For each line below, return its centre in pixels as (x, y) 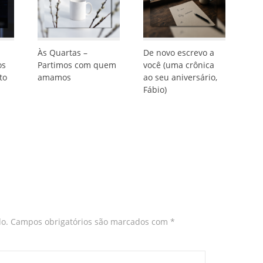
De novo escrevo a (179, 53)
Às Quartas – (63, 53)
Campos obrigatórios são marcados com (89, 222)
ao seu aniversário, (180, 77)
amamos (54, 77)
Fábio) (155, 90)
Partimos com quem (77, 65)
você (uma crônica (179, 65)
